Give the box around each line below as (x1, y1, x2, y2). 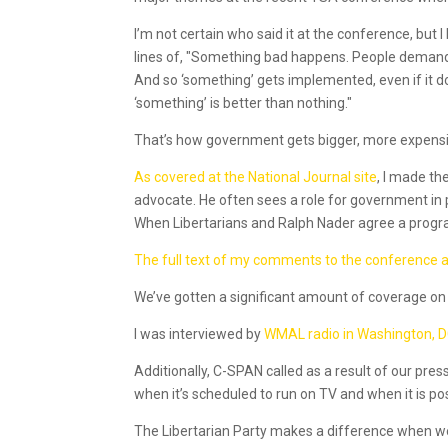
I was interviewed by (134, 325, 265, 342)
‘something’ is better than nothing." (134, 94, 353, 111)
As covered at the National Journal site (134, 168, 378, 185)
